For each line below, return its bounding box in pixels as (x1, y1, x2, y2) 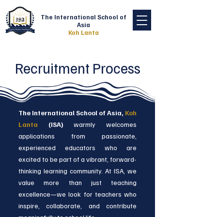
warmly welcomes (63, 120, 137, 128)
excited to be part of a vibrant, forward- (18, 155, 137, 163)
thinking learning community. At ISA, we (18, 167, 137, 175)
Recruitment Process (15, 59, 140, 77)
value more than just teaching (18, 178, 137, 186)
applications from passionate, (18, 132, 137, 140)
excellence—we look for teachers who (18, 190, 137, 198)
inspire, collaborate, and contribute (18, 201, 137, 210)
